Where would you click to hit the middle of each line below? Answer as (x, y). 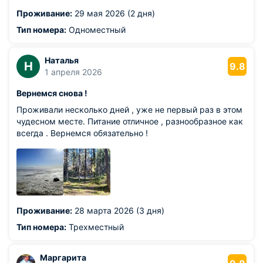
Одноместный (96, 30)
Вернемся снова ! (52, 93)
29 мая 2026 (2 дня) (114, 13)
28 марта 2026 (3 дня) (118, 210)
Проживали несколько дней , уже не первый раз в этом (129, 109)
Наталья (62, 60)
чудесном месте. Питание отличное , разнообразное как (130, 121)
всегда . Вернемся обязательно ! (82, 133)
